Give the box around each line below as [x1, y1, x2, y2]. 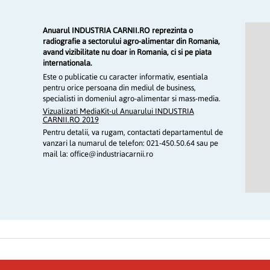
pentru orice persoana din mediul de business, [42, 83, 196, 93]
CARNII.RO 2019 [42, 115, 99, 125]
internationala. [42, 58, 92, 68]
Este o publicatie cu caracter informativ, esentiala [42, 72, 208, 82]
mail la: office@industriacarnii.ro [42, 149, 153, 159]
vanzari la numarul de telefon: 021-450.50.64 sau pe [42, 139, 218, 148]
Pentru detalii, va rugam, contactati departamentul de [42, 128, 223, 137]
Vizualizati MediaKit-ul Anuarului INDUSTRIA [42, 107, 194, 116]
